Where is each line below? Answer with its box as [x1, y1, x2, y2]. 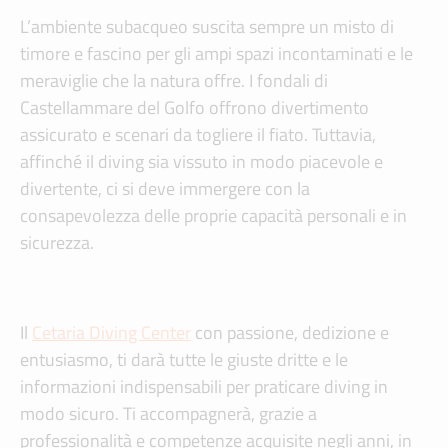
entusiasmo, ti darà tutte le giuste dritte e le [20, 346, 348, 374]
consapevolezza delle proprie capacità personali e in [20, 202, 407, 230]
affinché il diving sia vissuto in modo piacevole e [20, 148, 383, 176]
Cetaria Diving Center [32, 319, 191, 347]
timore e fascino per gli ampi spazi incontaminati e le [20, 40, 413, 68]
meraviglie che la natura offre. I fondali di [20, 67, 328, 95]
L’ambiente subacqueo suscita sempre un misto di [20, 13, 394, 41]
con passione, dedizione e [191, 319, 389, 347]
